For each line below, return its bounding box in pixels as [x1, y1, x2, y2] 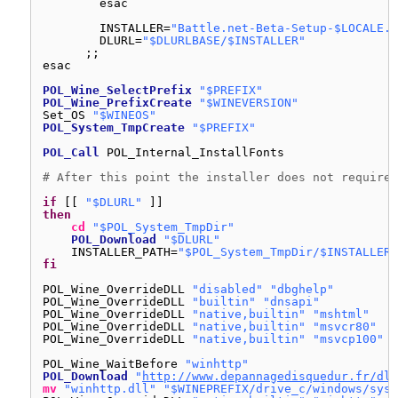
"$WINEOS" [92, 108, 156, 122]
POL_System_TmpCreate [43, 121, 185, 134]
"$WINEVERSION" [199, 96, 298, 109]
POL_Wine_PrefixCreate [43, 96, 192, 109]
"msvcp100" [313, 332, 384, 346]
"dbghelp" [270, 283, 334, 296]
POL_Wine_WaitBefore [43, 357, 185, 370]
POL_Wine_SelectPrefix [43, 84, 192, 97]
